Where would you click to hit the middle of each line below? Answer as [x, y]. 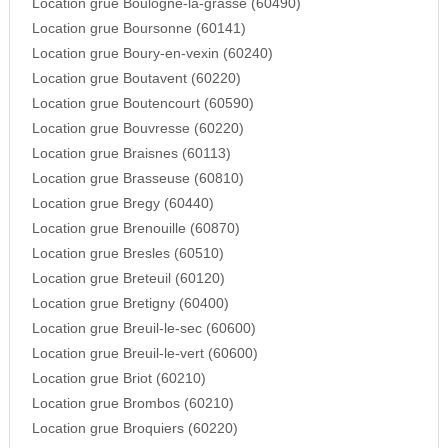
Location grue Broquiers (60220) [134, 429]
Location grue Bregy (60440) [122, 204]
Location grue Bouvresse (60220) [137, 129]
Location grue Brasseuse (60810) [137, 179]
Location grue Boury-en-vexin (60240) [152, 54]
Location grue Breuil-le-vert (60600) [144, 354]
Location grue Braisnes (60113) [131, 154]
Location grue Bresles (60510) [127, 254]
